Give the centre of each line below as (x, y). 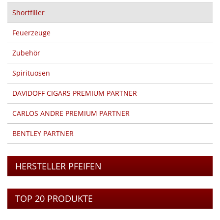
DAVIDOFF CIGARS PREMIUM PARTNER (75, 93)
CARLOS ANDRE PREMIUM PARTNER (71, 113)
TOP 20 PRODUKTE (54, 198)
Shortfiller (28, 12)
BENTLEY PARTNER (43, 133)
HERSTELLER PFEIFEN (58, 166)
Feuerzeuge (31, 32)
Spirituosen (31, 73)
